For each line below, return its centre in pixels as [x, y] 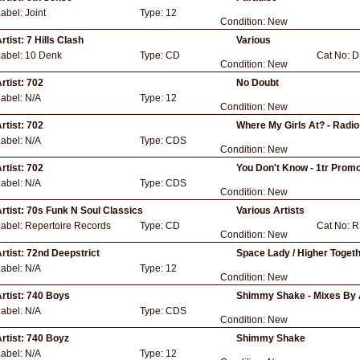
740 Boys [48, 296]
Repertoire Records [68, 226]
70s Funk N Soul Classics [85, 211]
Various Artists [270, 211]
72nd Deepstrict [63, 253]
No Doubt [258, 83]
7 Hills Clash [55, 40]
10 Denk [43, 55]
